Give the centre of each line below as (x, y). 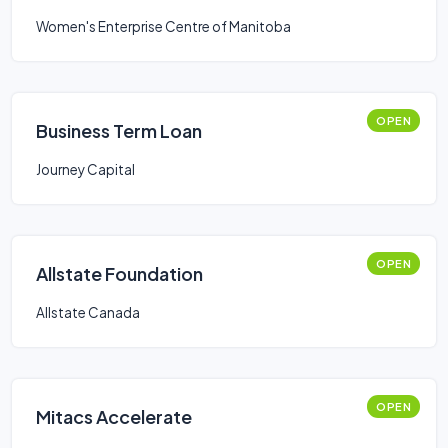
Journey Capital (85, 169)
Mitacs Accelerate (114, 416)
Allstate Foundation (119, 273)
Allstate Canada (88, 312)
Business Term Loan (119, 130)
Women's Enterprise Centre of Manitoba (163, 26)
